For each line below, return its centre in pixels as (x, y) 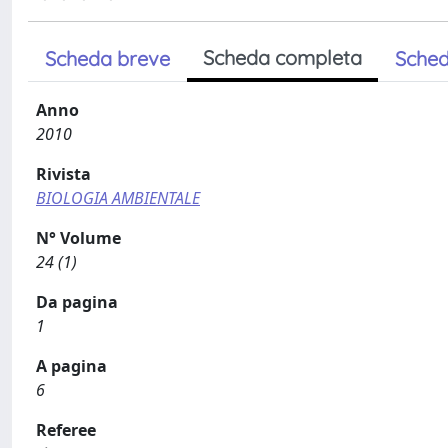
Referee (66, 430)
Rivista (63, 174)
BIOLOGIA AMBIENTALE (118, 198)
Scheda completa (282, 57)
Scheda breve (107, 58)
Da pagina (77, 302)
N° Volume (78, 238)
